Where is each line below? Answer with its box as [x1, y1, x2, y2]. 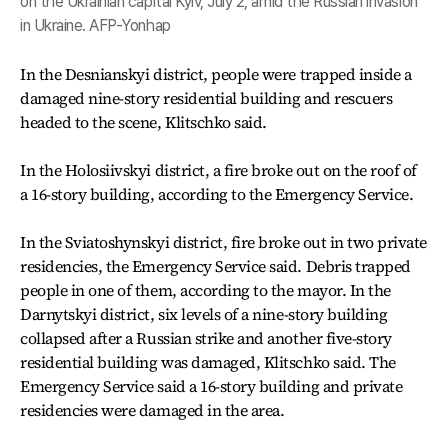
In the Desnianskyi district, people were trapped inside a [20, 63, 412, 85]
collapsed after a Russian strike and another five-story [20, 327, 392, 349]
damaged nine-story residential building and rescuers [20, 87, 393, 109]
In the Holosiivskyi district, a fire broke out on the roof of [20, 159, 418, 181]
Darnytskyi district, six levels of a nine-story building [20, 303, 388, 325]
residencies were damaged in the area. [20, 399, 285, 421]
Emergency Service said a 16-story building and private [20, 375, 403, 397]
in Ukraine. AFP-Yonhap [20, 16, 171, 35]
